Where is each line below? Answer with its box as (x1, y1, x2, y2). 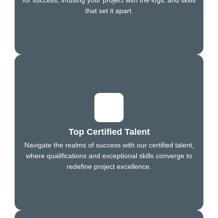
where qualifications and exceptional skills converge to (26, 151, 192, 160)
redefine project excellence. (67, 162, 151, 170)
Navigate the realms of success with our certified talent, (24, 141, 194, 149)
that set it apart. (85, 6, 133, 15)
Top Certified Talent (68, 127, 150, 137)
